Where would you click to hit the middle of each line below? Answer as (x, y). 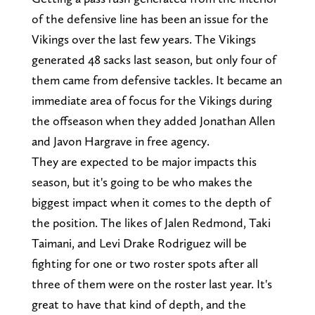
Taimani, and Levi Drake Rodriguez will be (139, 243)
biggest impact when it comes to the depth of (151, 202)
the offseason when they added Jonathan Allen (153, 121)
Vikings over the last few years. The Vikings (143, 39)
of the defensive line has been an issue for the (150, 19)
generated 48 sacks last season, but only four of (154, 60)
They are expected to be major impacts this (144, 162)
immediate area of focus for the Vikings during (152, 101)
